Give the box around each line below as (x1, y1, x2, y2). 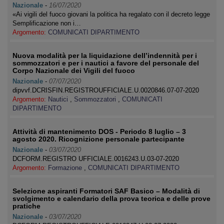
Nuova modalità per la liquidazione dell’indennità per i (12, 51, 197, 59)
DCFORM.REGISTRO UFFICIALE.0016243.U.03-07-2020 (12, 155, 179, 162)
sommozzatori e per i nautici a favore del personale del (12, 59, 199, 67)
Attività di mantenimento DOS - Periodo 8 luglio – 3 (12, 127, 186, 135)
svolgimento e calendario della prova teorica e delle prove (12, 194, 210, 202)
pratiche (12, 202, 40, 210)
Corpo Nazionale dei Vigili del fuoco (12, 66, 135, 74)
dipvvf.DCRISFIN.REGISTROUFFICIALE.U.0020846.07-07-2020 (12, 86, 199, 94)
